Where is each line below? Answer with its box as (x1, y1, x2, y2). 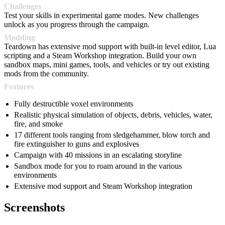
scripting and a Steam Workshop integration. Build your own (4, 51, 196, 60)
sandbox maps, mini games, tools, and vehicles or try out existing (4, 60, 209, 69)
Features (4, 82, 34, 91)
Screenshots (4, 201, 65, 214)
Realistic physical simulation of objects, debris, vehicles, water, (14, 110, 212, 120)
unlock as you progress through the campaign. (4, 20, 150, 29)
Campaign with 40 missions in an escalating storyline (14, 151, 182, 160)
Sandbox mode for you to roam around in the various (14, 162, 182, 171)
